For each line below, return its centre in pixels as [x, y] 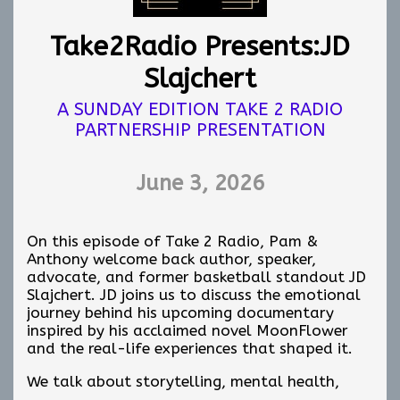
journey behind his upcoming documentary [180, 312]
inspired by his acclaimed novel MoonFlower [187, 330]
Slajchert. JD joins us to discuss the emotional [194, 295]
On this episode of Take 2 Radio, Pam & [172, 241]
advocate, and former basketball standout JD [196, 277]
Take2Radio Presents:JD [200, 46]
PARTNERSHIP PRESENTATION [200, 130]
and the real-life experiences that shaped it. [190, 348]
